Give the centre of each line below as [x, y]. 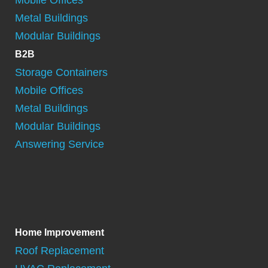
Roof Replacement [60, 250]
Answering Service [60, 144]
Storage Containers [61, 72]
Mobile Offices [49, 90]
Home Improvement [60, 232]
